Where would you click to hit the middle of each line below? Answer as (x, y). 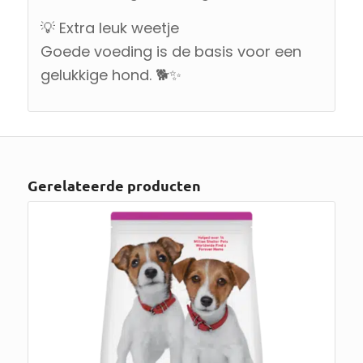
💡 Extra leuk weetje (109, 28)
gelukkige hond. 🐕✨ (111, 75)
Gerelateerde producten (114, 185)
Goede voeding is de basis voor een (171, 51)
